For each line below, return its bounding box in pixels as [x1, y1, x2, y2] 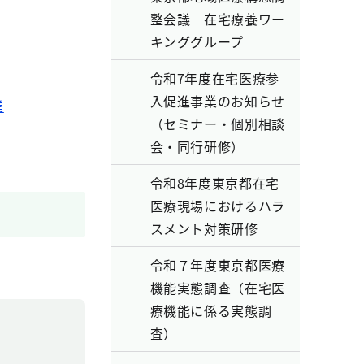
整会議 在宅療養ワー [149, 9, 285, 28]
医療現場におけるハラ [149, 196, 285, 215]
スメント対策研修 [149, 219, 258, 238]
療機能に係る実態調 [149, 301, 272, 320]
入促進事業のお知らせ [149, 91, 285, 110]
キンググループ [149, 32, 244, 51]
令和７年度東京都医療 [149, 255, 285, 275]
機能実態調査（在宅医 [149, 278, 285, 297]
